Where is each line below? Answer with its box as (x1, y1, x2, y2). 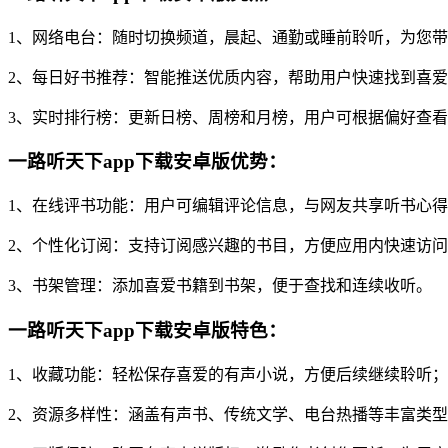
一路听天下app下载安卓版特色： (8, 319, 287, 341)
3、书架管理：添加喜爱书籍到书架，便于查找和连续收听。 (8, 277, 432, 295)
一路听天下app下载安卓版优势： (8, 151, 287, 173)
